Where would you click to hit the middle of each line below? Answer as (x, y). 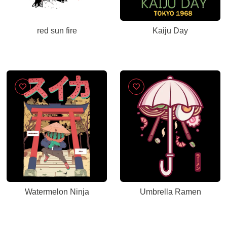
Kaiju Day (170, 31)
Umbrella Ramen (170, 192)
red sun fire (57, 31)
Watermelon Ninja (57, 192)
